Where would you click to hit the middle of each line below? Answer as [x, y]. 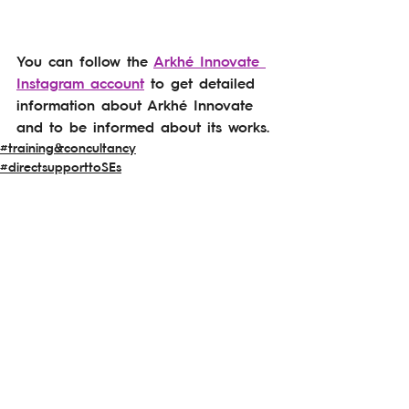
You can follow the [85, 60]
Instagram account [80, 82]
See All [272, 329]
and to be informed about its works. [143, 126]
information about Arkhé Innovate [138, 104]
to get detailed [203, 82]
